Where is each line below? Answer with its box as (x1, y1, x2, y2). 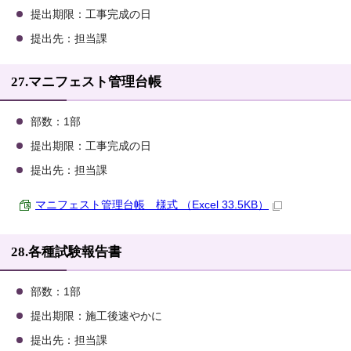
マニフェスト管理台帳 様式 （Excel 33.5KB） (35, 199, 269, 212)
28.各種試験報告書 (11, 244, 121, 260)
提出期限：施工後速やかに (31, 310, 162, 323)
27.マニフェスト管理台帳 (11, 74, 161, 90)
